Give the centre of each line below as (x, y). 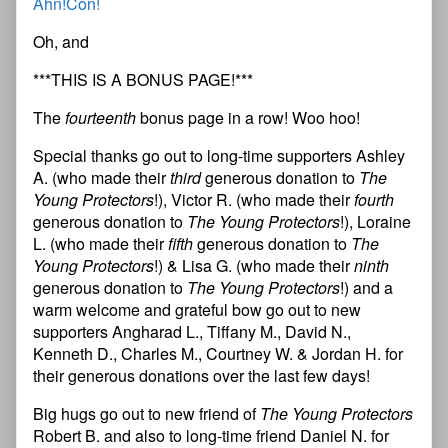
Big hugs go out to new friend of (146, 414)
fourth (374, 200)
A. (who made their (101, 178)
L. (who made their (100, 244)
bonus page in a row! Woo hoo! (248, 118)
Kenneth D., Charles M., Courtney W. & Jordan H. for (218, 354)
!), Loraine (375, 222)
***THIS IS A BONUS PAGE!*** (143, 80)
